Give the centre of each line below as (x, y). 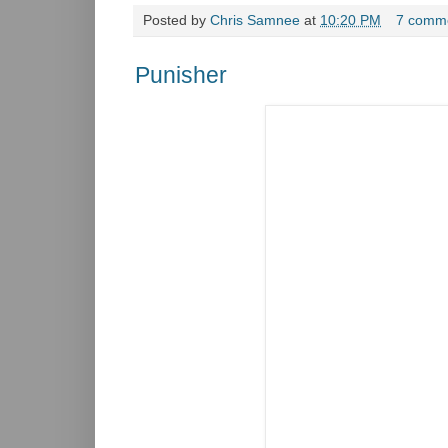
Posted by (176, 20)
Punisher (181, 74)
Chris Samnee (255, 20)
